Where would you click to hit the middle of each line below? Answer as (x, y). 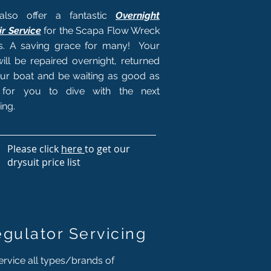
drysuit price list (44, 162)
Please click (34, 149)
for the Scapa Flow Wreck (102, 30)
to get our (107, 149)
